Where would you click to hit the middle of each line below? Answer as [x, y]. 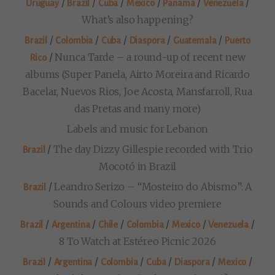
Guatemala [195, 41]
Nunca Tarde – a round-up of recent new [150, 57]
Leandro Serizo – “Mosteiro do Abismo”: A [153, 187]
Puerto [238, 41]
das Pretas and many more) [137, 109]
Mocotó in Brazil [137, 167]
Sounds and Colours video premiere [137, 204]
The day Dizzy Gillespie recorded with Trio [153, 149]
